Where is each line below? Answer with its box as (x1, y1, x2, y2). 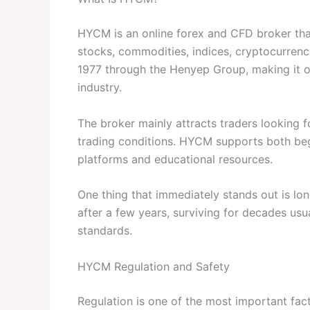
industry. (77, 80, 122, 95)
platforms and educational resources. (77, 152, 273, 166)
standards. (77, 224, 132, 238)
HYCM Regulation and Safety (77, 259, 230, 274)
